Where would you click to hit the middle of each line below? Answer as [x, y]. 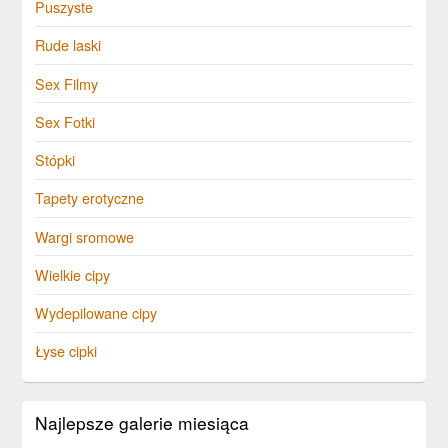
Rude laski [68, 45]
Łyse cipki [66, 351]
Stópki [55, 160]
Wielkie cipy [73, 274]
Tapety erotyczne [90, 198]
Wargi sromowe [85, 236]
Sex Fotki [65, 121]
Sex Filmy [67, 83]
